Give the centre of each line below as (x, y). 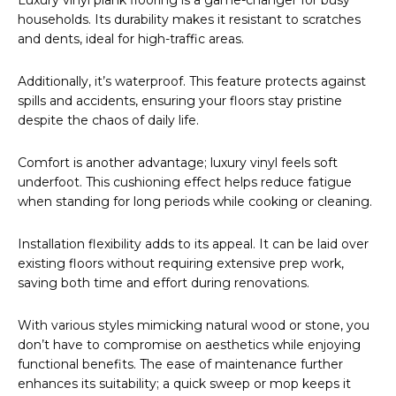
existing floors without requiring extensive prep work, (181, 264)
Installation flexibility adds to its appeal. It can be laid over (193, 244)
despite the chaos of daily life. (108, 121)
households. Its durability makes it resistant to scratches (189, 20)
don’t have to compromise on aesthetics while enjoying (189, 345)
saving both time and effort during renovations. (164, 283)
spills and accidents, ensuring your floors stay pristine (180, 101)
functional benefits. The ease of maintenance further (180, 365)
